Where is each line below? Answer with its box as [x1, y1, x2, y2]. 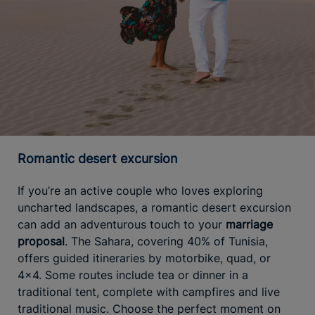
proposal [18, 233, 65, 248]
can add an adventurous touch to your [18, 217, 226, 231]
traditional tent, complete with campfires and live [18, 284, 280, 299]
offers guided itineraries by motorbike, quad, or [18, 250, 271, 265]
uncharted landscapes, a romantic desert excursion [18, 200, 291, 214]
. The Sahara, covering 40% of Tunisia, [65, 233, 268, 248]
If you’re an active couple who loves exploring [18, 183, 263, 198]
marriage [226, 217, 273, 231]
